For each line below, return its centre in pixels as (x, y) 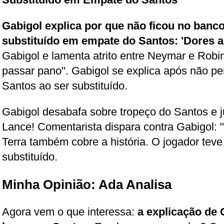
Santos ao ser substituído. (65, 85)
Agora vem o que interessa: (70, 211)
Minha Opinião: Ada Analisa (87, 184)
